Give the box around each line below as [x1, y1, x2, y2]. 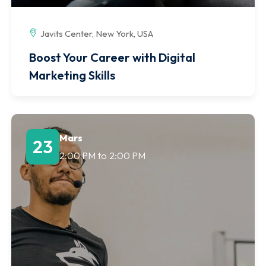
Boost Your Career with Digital [29, 49, 195, 65]
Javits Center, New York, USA [40, 27, 153, 39]
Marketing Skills [29, 67, 115, 83]
